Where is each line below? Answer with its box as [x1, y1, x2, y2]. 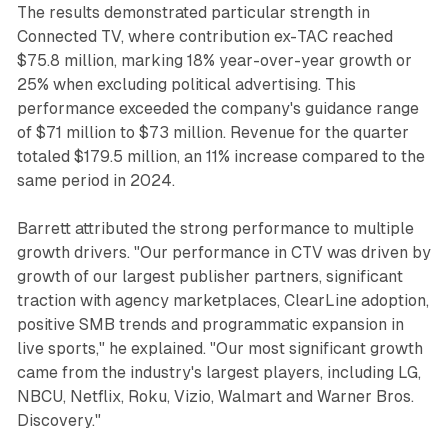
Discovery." [16, 410, 101, 430]
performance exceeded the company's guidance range [16, 98, 419, 118]
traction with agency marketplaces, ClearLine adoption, [16, 290, 429, 310]
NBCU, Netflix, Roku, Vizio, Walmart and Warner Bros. [16, 386, 414, 406]
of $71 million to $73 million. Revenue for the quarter [16, 122, 409, 142]
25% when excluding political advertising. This [16, 74, 356, 94]
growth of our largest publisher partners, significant [16, 266, 403, 286]
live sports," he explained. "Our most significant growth [16, 338, 423, 358]
